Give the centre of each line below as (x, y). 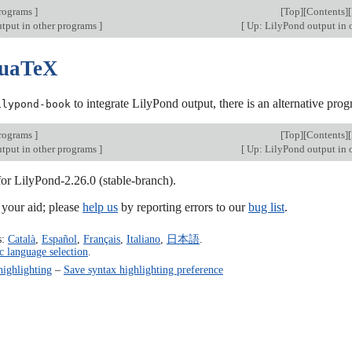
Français (101, 239)
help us (100, 207)
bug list (266, 207)
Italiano (143, 239)
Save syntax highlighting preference (143, 270)
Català (21, 239)
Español (59, 239)
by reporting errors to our (183, 207)
